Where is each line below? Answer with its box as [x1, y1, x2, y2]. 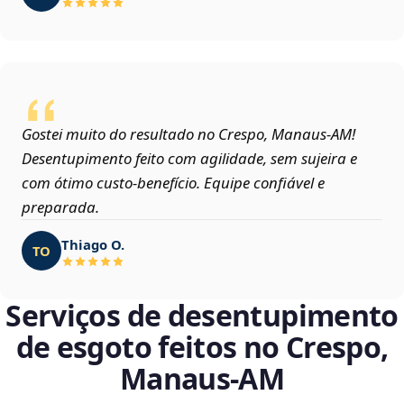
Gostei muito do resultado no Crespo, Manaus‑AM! [22, 124, 355, 145]
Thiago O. [61, 234, 124, 253]
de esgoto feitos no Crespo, [15, 327, 389, 367]
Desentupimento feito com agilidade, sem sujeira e [22, 148, 357, 170]
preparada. [22, 197, 99, 218]
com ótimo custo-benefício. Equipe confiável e [22, 172, 325, 194]
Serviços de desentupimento [5, 296, 399, 335]
